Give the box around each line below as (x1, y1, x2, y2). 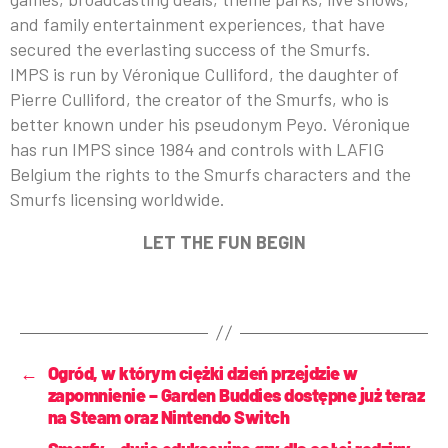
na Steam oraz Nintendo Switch (47, 405, 290, 428)
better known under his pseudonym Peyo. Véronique (10, 112, 410, 135)
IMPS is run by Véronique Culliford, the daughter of (10, 62, 399, 85)
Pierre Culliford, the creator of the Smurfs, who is (10, 87, 389, 110)
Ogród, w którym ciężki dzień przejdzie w (47, 361, 358, 384)
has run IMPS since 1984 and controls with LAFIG (10, 137, 384, 160)
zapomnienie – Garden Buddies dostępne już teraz (47, 383, 425, 406)
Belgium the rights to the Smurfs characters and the (10, 162, 411, 185)
